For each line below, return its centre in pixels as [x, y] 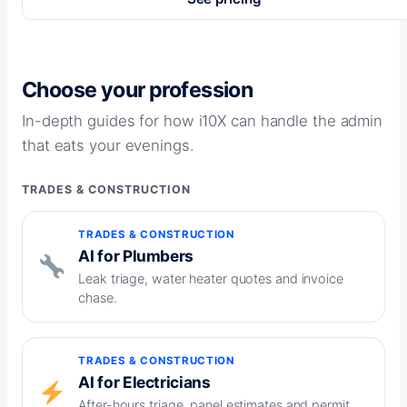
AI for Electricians [144, 382]
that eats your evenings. [108, 146]
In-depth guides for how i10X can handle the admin [203, 121]
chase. [98, 298]
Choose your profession [138, 89]
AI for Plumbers [136, 256]
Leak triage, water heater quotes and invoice [211, 279]
